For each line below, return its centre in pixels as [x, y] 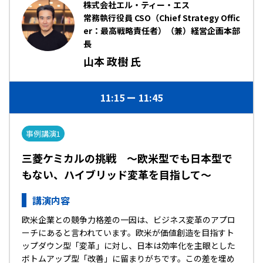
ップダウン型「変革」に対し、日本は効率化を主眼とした [129, 245]
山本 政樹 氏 [117, 61]
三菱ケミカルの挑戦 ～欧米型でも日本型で [127, 158]
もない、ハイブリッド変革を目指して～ [117, 174]
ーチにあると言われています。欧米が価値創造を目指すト [128, 232]
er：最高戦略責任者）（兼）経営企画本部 [162, 31]
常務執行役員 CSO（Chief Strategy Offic [162, 18]
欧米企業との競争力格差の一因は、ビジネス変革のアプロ [129, 220]
